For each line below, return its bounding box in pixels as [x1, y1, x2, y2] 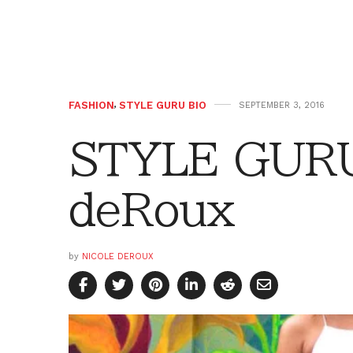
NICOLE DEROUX [82, 251, 154, 262]
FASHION [69, 98, 114, 111]
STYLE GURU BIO [119, 98, 206, 111]
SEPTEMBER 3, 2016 [239, 99, 325, 110]
